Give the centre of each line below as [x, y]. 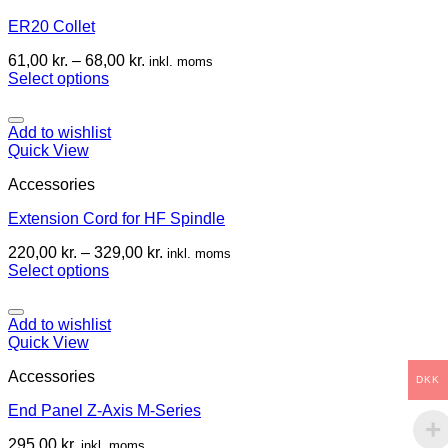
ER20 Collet [51, 26]
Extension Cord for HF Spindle [116, 218]
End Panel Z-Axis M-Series [104, 410]
